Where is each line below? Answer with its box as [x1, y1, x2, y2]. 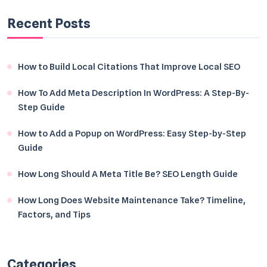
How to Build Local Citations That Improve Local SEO [18, 61, 240, 73]
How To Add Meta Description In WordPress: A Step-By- [18, 88, 249, 99]
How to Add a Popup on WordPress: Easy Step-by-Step [18, 128, 246, 139]
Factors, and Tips [18, 209, 91, 221]
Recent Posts [7, 15, 91, 32]
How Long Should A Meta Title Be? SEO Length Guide [18, 169, 238, 180]
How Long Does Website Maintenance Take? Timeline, [18, 195, 246, 206]
